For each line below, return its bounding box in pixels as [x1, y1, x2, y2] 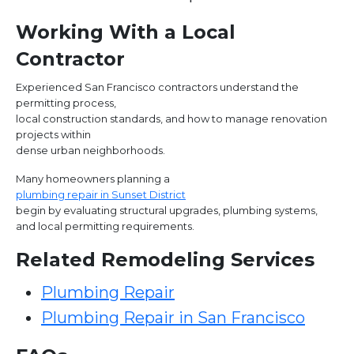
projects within [16, 128, 91, 141]
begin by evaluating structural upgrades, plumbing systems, [16, 204, 318, 217]
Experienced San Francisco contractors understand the [16, 81, 299, 94]
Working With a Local [16, 21, 235, 44]
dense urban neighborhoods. [16, 144, 165, 157]
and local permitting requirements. [16, 220, 194, 233]
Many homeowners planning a [16, 172, 170, 186]
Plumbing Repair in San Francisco [41, 308, 305, 328]
